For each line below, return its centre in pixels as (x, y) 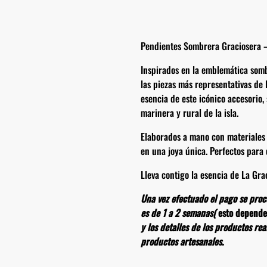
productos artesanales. (182, 242)
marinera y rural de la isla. (190, 113)
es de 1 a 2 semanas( (179, 213)
